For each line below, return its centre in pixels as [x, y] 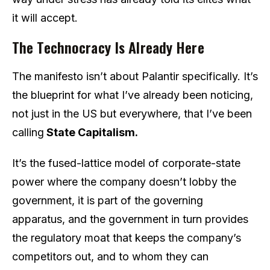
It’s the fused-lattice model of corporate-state [126, 163]
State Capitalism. [91, 132]
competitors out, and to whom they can [110, 256]
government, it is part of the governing [108, 200]
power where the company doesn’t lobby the [124, 181]
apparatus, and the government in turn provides [130, 219]
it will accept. [45, 17]
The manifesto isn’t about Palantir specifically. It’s [135, 76]
